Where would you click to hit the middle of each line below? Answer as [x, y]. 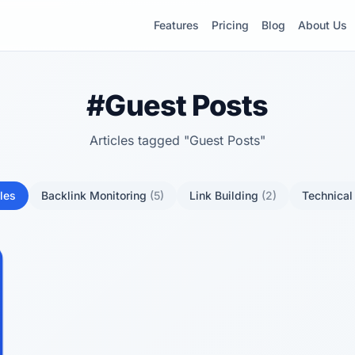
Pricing [230, 25]
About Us [323, 25]
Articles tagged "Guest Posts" [177, 140]
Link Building [225, 195]
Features [176, 25]
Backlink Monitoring [95, 195]
